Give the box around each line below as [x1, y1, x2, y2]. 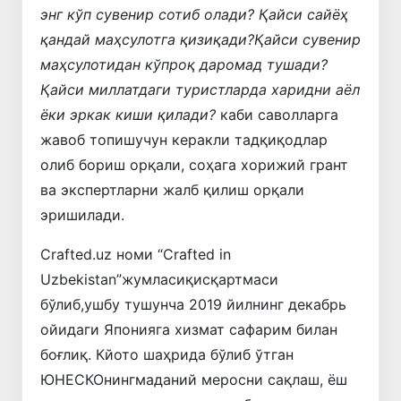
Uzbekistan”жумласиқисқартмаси [40, 269, 278, 288]
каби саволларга [220, 105, 338, 124]
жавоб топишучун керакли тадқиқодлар [40, 130, 328, 149]
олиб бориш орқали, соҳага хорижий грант [40, 155, 348, 174]
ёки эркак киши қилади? [40, 105, 220, 124]
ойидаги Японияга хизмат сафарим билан [40, 320, 337, 338]
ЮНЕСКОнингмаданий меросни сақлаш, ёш [40, 370, 347, 388]
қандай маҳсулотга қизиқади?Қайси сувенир [40, 30, 361, 48]
